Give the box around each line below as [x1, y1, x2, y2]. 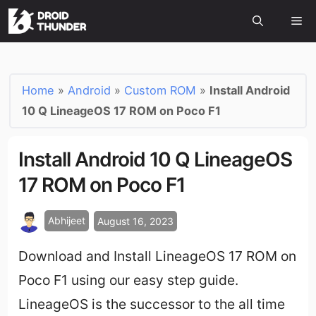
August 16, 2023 [97, 214, 174, 227]
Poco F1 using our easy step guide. [18, 272, 239, 289]
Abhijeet [48, 214, 86, 227]
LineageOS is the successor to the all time [18, 296, 286, 313]
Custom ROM [124, 83, 197, 97]
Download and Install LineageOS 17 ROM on [18, 248, 297, 265]
